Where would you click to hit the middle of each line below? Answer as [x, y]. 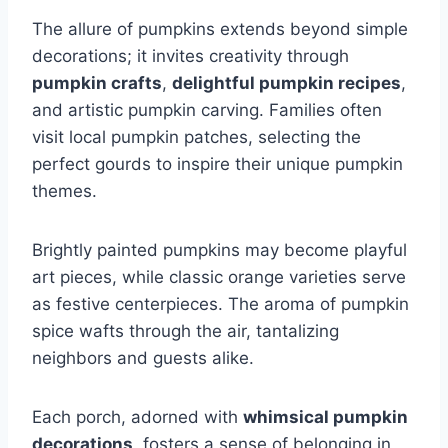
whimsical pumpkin [325, 416]
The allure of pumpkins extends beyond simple [220, 28]
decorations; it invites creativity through [190, 55]
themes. [64, 190]
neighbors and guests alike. [143, 357]
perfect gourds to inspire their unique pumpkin [217, 163]
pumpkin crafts [97, 82]
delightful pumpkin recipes [286, 82]
